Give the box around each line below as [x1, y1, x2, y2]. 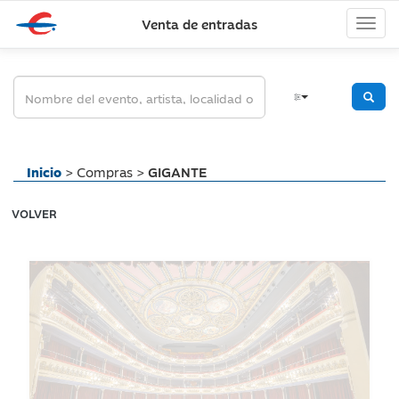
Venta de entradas [142, 14, 257, 33]
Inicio [27, 162, 61, 181]
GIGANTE [148, 162, 207, 181]
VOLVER [12, 205, 57, 221]
